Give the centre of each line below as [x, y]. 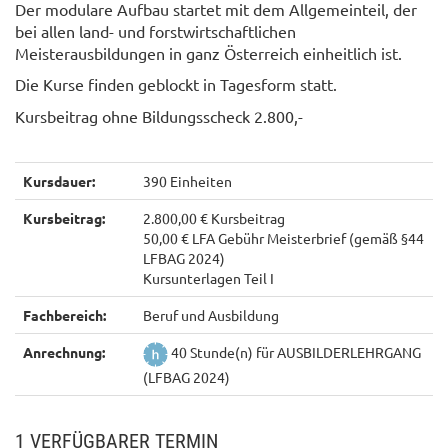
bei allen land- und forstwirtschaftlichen [155, 30]
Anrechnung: [64, 351]
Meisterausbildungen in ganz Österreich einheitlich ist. [208, 52]
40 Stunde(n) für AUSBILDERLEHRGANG [294, 351]
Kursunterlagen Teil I [208, 277]
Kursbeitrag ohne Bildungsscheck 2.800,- [159, 115]
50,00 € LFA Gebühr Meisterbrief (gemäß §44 [283, 237]
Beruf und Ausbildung [211, 314]
